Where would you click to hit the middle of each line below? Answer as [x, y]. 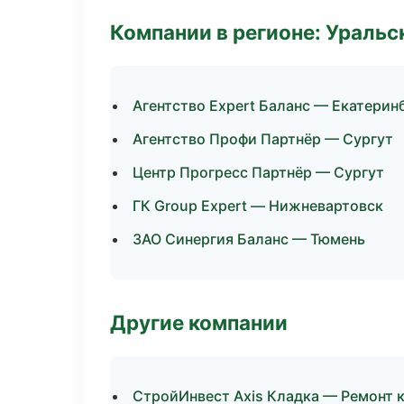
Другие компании [199, 322]
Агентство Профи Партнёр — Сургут [263, 139]
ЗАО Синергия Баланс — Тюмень [249, 239]
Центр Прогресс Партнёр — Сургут [258, 172]
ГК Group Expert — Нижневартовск [258, 206]
